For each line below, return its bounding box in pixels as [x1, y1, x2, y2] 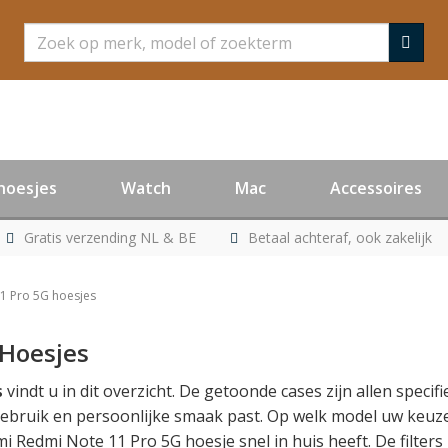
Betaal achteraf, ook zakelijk [247, 228, 432, 247]
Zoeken [23, 23, 82, 45]
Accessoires [330, 177, 422, 199]
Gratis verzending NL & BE [23, 228, 196, 247]
